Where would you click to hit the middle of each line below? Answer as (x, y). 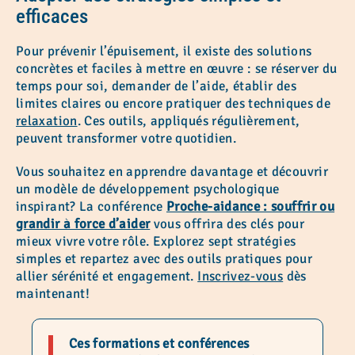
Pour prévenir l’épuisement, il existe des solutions (164, 51)
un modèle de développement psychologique (148, 189)
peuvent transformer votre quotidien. (126, 138)
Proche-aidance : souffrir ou (251, 206)
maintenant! (53, 293)
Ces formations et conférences (159, 343)
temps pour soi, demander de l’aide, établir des (156, 86)
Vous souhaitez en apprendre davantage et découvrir (172, 171)
